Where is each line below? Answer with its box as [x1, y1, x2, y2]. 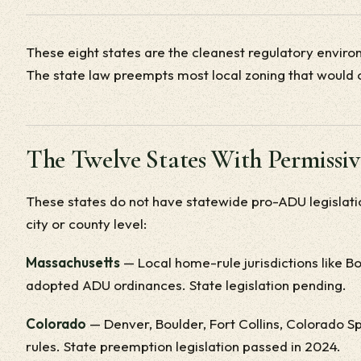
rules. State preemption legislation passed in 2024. [26, 338, 341, 355]
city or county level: [26, 215, 147, 232]
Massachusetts [26, 254, 120, 271]
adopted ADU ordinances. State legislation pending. [26, 276, 346, 293]
